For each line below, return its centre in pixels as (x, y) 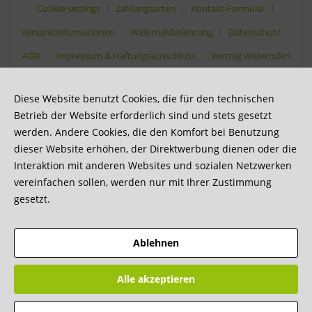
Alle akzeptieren (156, 279)
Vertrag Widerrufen (250, 55)
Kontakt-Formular (228, 8)
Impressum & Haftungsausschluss (125, 55)
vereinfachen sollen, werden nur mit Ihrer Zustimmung (143, 182)
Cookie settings (68, 8)
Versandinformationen (68, 32)
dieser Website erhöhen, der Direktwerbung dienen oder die (155, 149)
